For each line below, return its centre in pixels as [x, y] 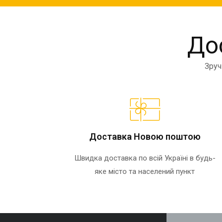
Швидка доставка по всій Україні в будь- [145, 158]
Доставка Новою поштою [145, 137]
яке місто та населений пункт [145, 172]
